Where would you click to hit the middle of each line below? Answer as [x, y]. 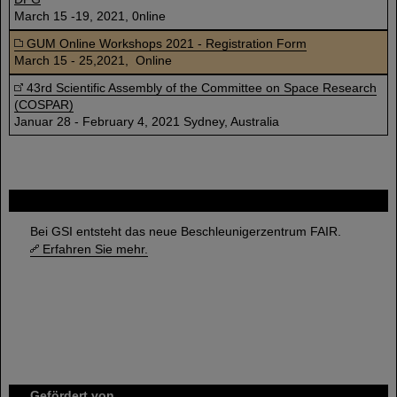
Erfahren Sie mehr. [95, 249]
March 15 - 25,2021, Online [93, 60]
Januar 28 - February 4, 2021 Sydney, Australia [147, 121]
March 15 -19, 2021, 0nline [90, 16]
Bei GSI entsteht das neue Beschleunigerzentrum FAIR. [186, 231]
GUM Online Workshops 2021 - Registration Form [167, 43]
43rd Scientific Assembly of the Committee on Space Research [202, 88]
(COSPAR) [44, 105]
